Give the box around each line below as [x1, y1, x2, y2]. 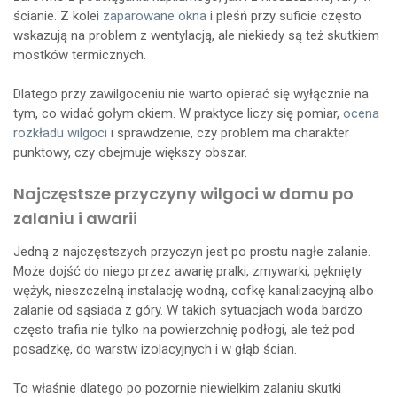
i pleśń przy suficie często [206, 7, 362, 24]
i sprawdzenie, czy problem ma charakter [107, 124, 349, 141]
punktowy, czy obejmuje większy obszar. [13, 144, 247, 160]
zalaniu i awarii [13, 206, 137, 230]
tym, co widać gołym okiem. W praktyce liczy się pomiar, [13, 105, 343, 121]
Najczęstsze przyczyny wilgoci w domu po [13, 182, 354, 205]
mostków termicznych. [13, 46, 146, 63]
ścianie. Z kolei [13, 7, 103, 24]
